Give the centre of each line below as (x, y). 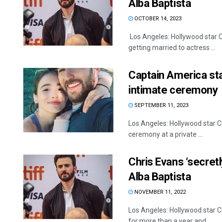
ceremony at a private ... (166, 134)
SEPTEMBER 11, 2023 (161, 105)
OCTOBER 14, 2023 (157, 19)
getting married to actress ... (172, 48)
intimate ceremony (173, 90)
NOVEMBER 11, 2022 (159, 192)
